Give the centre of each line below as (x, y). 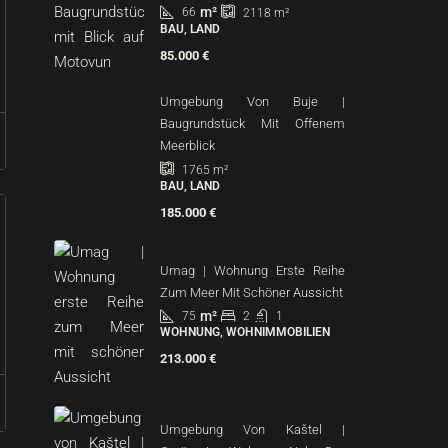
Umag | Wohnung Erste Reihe (252, 270)
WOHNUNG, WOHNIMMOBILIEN (245, 332)
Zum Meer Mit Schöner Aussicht (251, 292)
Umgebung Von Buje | (252, 101)
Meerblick (187, 145)
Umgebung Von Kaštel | (252, 429)
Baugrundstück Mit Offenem (252, 123)
